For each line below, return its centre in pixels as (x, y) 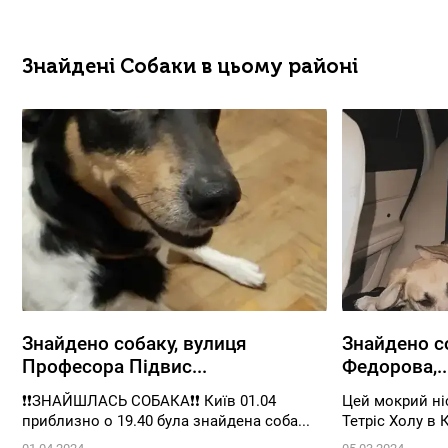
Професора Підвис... (114, 367)
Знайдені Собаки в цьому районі (190, 66)
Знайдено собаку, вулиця (134, 344)
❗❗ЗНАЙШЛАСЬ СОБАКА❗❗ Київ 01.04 (149, 401)
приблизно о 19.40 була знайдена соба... (166, 421)
